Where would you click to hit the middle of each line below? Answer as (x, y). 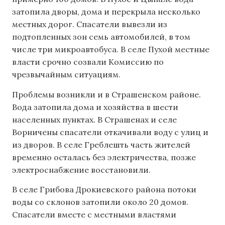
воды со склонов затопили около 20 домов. (100, 202)
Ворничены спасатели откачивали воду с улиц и (110, 132)
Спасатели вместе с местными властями (94, 215)
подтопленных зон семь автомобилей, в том (101, 37)
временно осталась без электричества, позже (104, 157)
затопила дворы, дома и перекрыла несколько (106, 12)
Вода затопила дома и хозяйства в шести (95, 107)
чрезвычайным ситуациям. (66, 75)
